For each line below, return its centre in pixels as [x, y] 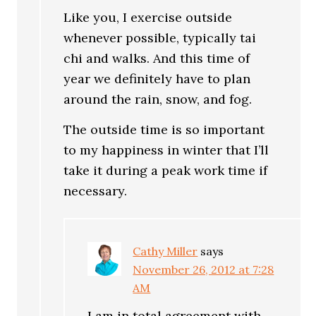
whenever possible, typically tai [160, 38]
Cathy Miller [165, 251]
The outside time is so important [164, 129]
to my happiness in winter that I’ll [166, 150]
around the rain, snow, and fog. [158, 99]
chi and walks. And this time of [157, 58]
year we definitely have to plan [157, 79]
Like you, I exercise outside [148, 17]
